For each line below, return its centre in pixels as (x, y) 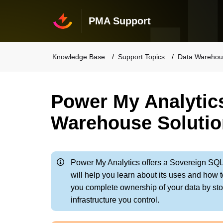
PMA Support (119, 21)
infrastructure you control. (115, 200)
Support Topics (141, 57)
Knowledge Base (79, 57)
